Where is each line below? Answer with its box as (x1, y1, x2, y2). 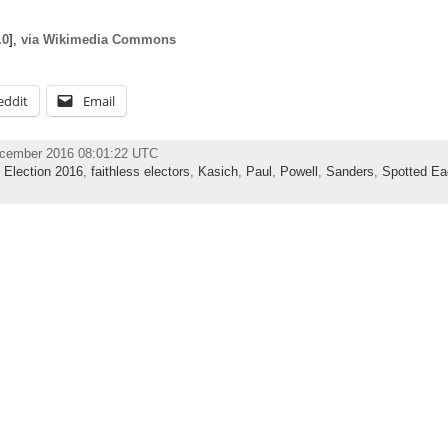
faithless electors (90, 164, 190, 180)
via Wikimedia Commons (20, 31, 176, 47)
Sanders (325, 164, 374, 180)
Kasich (197, 164, 238, 180)
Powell (279, 164, 318, 180)
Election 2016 (3, 164, 83, 180)
